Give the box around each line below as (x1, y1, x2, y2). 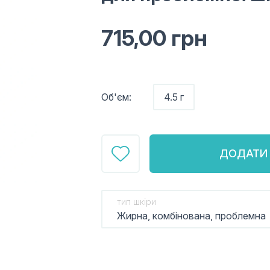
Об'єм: (101, 91, 131, 103)
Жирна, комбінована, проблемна (117, 210, 266, 222)
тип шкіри (117, 196, 156, 207)
